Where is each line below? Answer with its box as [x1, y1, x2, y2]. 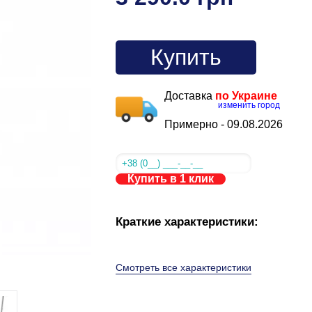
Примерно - [164, 118, 227, 130]
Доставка [164, 90, 215, 102]
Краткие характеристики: [115, 215, 258, 228]
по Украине [214, 90, 277, 102]
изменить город [217, 100, 280, 110]
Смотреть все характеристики [115, 262, 251, 273]
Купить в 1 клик [127, 173, 214, 185]
